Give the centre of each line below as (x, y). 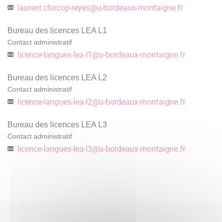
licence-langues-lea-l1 (55, 54)
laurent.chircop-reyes (54, 7)
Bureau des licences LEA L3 (57, 124)
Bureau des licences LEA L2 (57, 77)
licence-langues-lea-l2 (55, 101)
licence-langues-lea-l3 (55, 148)
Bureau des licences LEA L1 (57, 30)
